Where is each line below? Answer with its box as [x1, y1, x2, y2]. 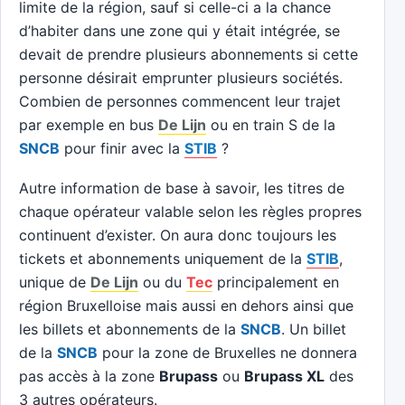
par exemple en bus [19, 115, 158, 134]
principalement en [212, 272, 339, 291]
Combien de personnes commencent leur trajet [19, 91, 341, 110]
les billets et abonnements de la [19, 319, 240, 338]
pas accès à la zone [19, 366, 159, 385]
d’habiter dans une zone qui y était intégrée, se [19, 21, 340, 40]
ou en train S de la [206, 115, 335, 134]
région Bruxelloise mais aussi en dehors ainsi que [19, 296, 353, 315]
